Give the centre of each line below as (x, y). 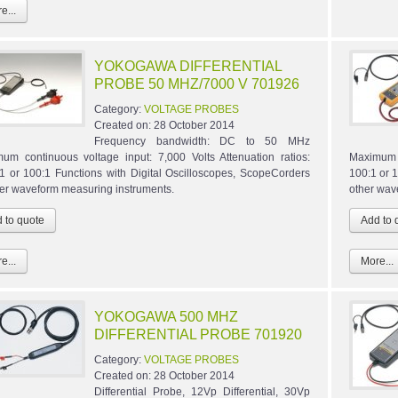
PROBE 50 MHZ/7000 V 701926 (197, 84)
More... (377, 262)
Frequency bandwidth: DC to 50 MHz (202, 142)
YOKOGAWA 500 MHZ (166, 317)
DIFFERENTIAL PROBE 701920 (198, 335)
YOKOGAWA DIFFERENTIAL (188, 67)
